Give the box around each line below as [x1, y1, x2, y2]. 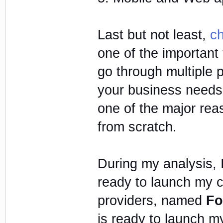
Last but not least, [97, 27, 210, 42]
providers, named [97, 193, 206, 208]
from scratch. [97, 119, 177, 134]
